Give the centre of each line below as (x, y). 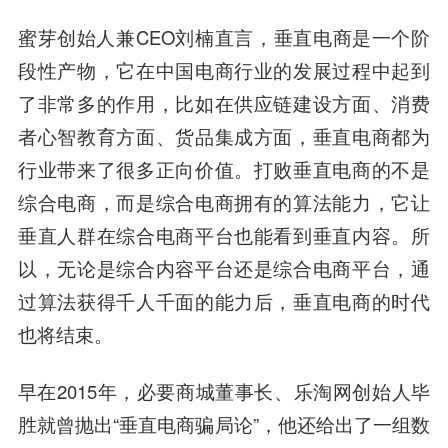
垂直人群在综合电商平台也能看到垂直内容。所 (224, 234)
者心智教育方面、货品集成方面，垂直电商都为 (224, 135)
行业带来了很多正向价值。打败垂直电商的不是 (224, 168)
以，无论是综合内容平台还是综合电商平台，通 (224, 267)
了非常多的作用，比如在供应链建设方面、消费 (224, 102)
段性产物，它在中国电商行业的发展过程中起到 (224, 69)
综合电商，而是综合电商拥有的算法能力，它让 (224, 201)
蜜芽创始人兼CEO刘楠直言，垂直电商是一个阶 (224, 36)
